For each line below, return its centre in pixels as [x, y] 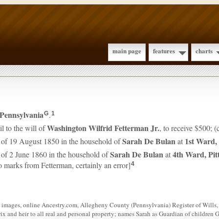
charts [204, 51]
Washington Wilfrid [81, 128]
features [164, 51]
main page [127, 51]
